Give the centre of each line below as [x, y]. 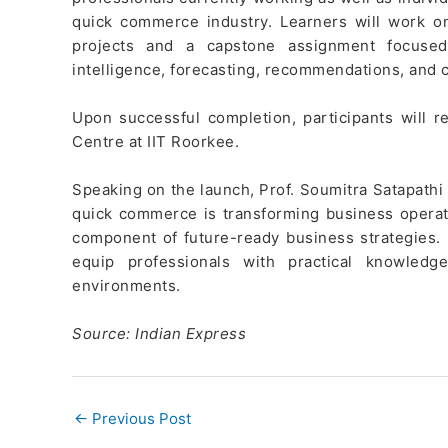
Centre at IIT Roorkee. [155, 141]
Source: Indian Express [159, 333]
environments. [126, 285]
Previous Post [139, 418]
